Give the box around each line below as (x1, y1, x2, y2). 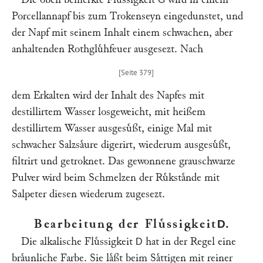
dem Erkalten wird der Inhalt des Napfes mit (12, 90, 204, 101)
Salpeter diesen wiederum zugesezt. (12, 188, 165, 200)
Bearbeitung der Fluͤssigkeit (34, 217, 217, 230)
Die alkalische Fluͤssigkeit (21, 236, 136, 247)
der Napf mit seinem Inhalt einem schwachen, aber (12, 27, 232, 38)
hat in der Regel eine (143, 236, 236, 247)
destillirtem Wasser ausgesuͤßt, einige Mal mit (12, 123, 212, 134)
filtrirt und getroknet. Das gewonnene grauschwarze (12, 156, 235, 167)
